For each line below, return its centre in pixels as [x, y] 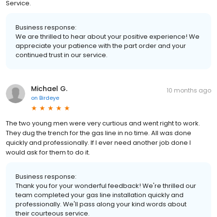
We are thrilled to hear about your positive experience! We [108, 36]
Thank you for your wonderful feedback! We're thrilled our [106, 186]
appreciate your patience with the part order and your [101, 46]
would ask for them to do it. [48, 152]
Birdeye [49, 98]
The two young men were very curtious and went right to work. [103, 123]
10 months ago [189, 90]
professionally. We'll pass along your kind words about [101, 204]
